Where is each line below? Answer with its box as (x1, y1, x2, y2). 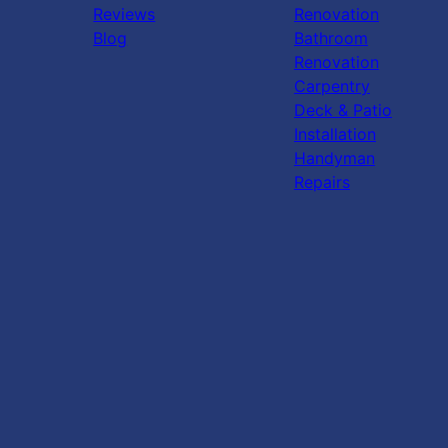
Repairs (293, 172, 350, 192)
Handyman (293, 148, 375, 168)
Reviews (93, 4, 156, 24)
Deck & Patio (293, 100, 392, 120)
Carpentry (293, 76, 370, 96)
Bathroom (293, 28, 368, 48)
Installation (293, 124, 376, 144)
